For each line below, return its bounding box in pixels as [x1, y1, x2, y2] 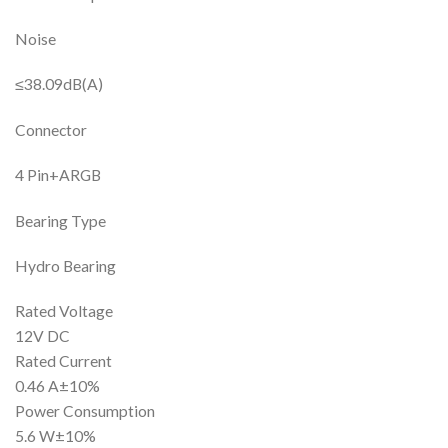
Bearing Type [15, 211, 106, 230]
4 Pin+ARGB [15, 166, 101, 185]
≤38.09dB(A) [15, 75, 103, 94]
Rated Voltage [15, 302, 113, 321]
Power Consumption [15, 402, 155, 421]
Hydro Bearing [15, 256, 116, 275]
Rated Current [15, 352, 112, 371]
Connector [15, 120, 87, 139]
